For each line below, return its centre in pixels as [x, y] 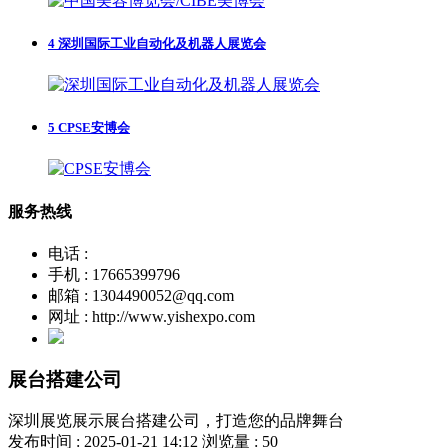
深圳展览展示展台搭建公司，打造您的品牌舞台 [176, 421]
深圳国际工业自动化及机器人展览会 [160, 43]
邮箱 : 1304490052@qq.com [141, 295]
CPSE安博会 [92, 128]
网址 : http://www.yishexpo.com [151, 316]
